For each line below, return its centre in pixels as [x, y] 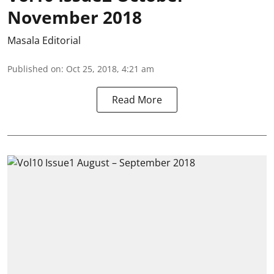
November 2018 [75, 17]
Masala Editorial [44, 40]
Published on [34, 68]
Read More [137, 99]
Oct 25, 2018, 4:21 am [110, 68]
